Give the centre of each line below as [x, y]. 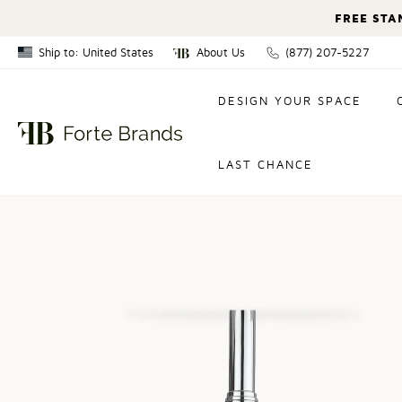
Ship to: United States [96, 53]
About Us [221, 53]
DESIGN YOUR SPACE [290, 102]
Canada [61, 92]
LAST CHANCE [266, 166]
